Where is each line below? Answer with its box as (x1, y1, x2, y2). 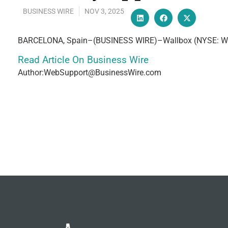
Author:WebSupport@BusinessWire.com (18, 68, 161, 78)
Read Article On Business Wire (18, 54, 149, 66)
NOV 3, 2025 (84, 7, 124, 16)
